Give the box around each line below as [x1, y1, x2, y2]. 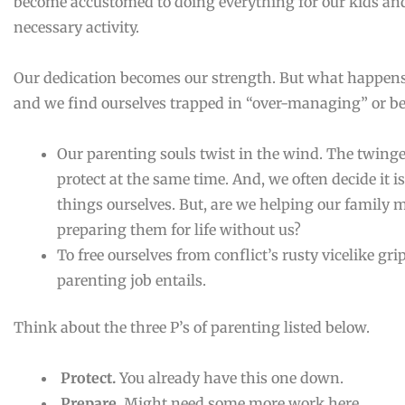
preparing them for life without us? [57, 221, 301, 239]
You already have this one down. [116, 369, 344, 387]
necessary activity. [14, 18, 139, 36]
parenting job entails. [57, 271, 206, 289]
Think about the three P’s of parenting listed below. [14, 318, 370, 336]
